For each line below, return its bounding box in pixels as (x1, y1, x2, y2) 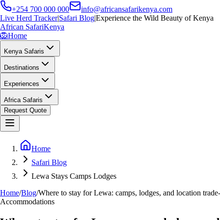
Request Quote (4, 107, 47, 114)
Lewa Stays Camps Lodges (31, 172, 116, 180)
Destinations (4, 64, 39, 71)
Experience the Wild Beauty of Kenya (96, 14, 214, 22)
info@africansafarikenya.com (81, 5, 172, 13)
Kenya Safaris (4, 48, 44, 55)
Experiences (4, 80, 39, 87)
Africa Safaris (4, 96, 43, 104)
